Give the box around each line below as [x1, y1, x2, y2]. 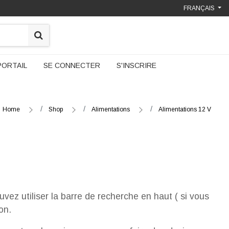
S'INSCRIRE [117, 61, 156, 70]
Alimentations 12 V [158, 106, 211, 113]
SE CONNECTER [43, 61, 100, 70]
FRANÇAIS [183, 5, 215, 12]
